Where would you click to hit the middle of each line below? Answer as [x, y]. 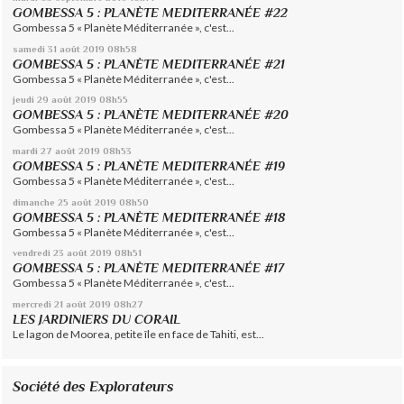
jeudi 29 [31, 100]
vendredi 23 [39, 253]
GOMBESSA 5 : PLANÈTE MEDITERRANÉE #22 [151, 13]
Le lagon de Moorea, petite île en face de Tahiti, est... [139, 334]
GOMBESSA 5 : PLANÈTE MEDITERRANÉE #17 [149, 268]
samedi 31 [35, 48]
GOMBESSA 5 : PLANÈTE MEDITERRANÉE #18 [149, 217]
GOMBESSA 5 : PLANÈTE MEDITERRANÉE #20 [155, 115]
